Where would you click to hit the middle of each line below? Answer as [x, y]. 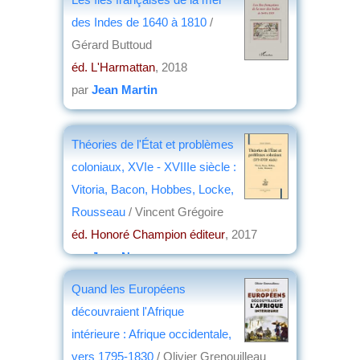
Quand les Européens [129, 288]
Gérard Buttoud [112, 44]
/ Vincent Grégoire [176, 211]
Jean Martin [125, 89]
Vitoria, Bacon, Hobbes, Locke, [153, 189]
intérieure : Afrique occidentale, [151, 333]
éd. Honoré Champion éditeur [148, 234]
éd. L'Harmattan [113, 67]
